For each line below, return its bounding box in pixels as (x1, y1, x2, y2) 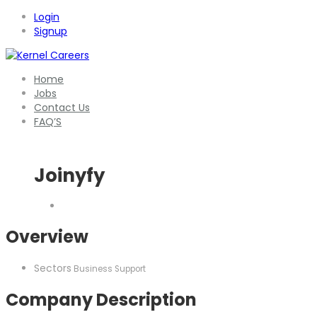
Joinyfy (34, 163, 105, 189)
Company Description (6, 287, 197, 311)
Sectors (34, 260, 71, 275)
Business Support (71, 263, 146, 275)
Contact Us (34, 100, 90, 115)
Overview (6, 224, 88, 248)
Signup (34, 24, 67, 38)
